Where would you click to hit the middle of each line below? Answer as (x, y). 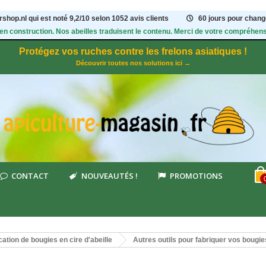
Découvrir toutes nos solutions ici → (133, 63)
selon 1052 (111, 18)
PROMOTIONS (196, 176)
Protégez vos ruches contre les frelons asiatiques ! (133, 51)
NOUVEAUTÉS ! (109, 176)
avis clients (150, 18)
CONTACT (30, 176)
